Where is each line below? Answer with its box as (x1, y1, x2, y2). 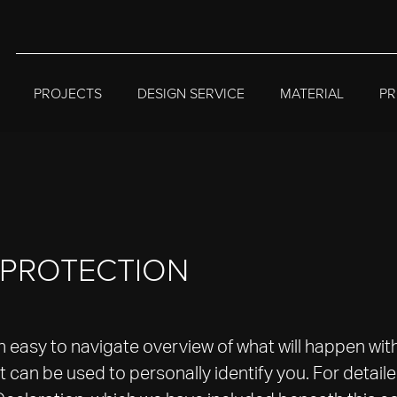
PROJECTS (34, 83, 102, 103)
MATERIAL (280, 83, 344, 103)
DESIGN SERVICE (137, 83, 245, 103)
